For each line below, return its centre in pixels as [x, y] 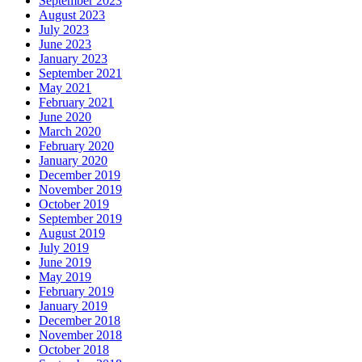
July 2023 [64, 29]
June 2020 [65, 116]
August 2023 [72, 15]
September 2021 [80, 73]
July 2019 [64, 247]
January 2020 [73, 160]
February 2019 [76, 291]
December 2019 [80, 175]
